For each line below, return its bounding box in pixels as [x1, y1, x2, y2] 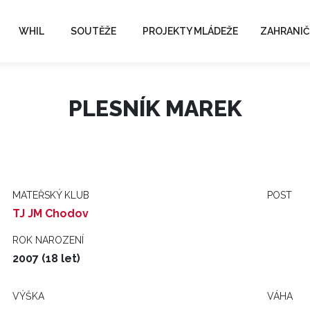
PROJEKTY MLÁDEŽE [143, 25, 238, 37]
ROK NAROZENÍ [12, 235, 84, 246]
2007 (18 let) [12, 252, 80, 265]
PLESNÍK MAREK [68, 95, 242, 121]
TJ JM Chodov [12, 207, 89, 220]
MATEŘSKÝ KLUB [12, 190, 89, 201]
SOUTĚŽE [71, 25, 116, 37]
